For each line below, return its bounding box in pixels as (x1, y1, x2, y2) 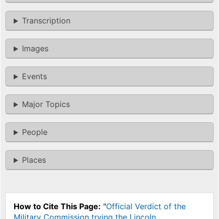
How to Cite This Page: (14, 201, 101, 212)
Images (22, 44, 48, 54)
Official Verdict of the (106, 201, 186, 212)
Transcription (22, 16, 70, 26)
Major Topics (22, 99, 70, 109)
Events (22, 71, 47, 82)
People (22, 127, 47, 137)
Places (22, 155, 46, 165)
